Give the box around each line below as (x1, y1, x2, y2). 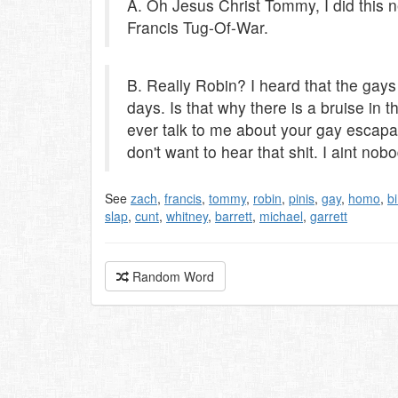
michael (259, 207, 303, 225)
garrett (310, 207, 347, 225)
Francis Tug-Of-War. (127, 16, 268, 38)
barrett (215, 207, 252, 225)
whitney (166, 207, 208, 225)
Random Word (129, 267, 214, 285)
